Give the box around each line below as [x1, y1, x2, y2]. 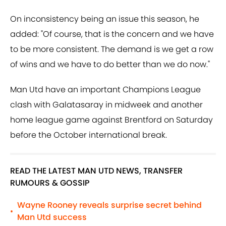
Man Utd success [17, 211, 87, 223]
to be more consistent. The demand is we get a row [10, 43, 213, 55]
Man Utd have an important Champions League [10, 84, 201, 96]
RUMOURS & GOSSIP [10, 177, 90, 189]
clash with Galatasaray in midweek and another [10, 99, 203, 111]
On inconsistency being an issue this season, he [10, 13, 199, 25]
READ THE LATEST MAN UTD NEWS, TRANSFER [10, 165, 183, 177]
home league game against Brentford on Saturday [10, 114, 213, 126]
